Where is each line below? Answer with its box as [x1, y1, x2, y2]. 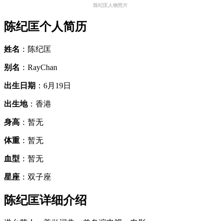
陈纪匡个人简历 [4, 20, 87, 33]
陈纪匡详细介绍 [4, 193, 87, 207]
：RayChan [20, 63, 57, 72]
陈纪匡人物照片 [93, 2, 128, 8]
